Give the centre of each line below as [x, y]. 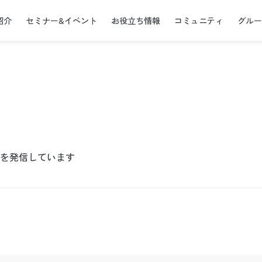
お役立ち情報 [136, 20]
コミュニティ [199, 20]
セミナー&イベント [62, 20]
